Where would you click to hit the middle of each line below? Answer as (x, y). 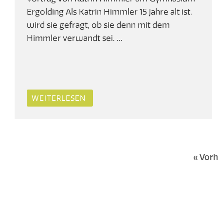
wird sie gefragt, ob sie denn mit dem (98, 24)
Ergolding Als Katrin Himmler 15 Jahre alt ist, (109, 11)
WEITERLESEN (59, 98)
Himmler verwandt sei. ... (75, 37)
